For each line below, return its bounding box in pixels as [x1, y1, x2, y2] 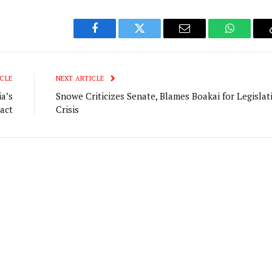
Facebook [93, 32, 137, 43]
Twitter [138, 32, 171, 43]
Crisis [55, 103, 79, 115]
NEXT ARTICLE [55, 73, 106, 83]
